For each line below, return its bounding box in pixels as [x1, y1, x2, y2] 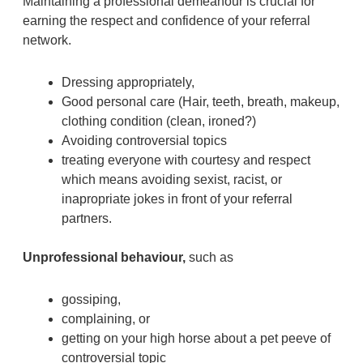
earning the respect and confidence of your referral [22, 13, 310, 28]
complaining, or [61, 311, 150, 326]
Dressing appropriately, [61, 75, 194, 89]
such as [185, 250, 233, 264]
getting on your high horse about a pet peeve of [61, 331, 331, 345]
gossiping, [61, 292, 121, 306]
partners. [61, 211, 112, 225]
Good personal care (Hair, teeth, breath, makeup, [61, 94, 340, 109]
